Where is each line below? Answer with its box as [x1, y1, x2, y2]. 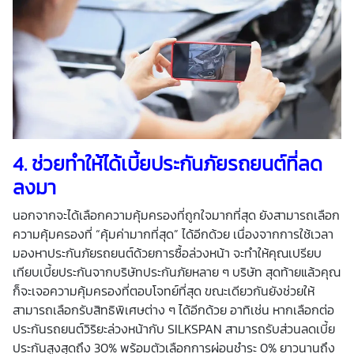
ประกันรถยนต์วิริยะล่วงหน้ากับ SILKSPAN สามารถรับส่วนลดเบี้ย [13, 318, 335, 338]
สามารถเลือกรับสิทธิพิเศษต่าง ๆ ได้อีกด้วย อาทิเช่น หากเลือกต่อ [13, 299, 334, 319]
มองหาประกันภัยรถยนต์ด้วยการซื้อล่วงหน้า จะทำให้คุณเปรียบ [13, 243, 322, 262]
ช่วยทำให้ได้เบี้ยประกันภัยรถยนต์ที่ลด [32, 148, 322, 179]
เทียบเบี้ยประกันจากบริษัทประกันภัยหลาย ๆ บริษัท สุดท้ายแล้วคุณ [13, 262, 341, 281]
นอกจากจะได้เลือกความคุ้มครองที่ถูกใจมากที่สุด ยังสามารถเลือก [13, 205, 340, 224]
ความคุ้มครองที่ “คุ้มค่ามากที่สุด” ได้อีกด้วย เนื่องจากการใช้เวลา [13, 224, 333, 243]
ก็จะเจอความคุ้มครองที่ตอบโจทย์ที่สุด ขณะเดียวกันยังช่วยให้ [13, 281, 314, 300]
